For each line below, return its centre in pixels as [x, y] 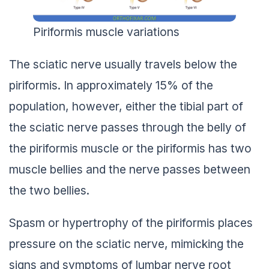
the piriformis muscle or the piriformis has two [130, 148]
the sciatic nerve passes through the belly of [128, 127]
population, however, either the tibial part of [126, 106]
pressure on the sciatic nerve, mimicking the [126, 243]
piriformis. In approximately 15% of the [111, 85]
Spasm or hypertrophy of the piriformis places [131, 222]
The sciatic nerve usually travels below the [123, 64]
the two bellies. [49, 190]
